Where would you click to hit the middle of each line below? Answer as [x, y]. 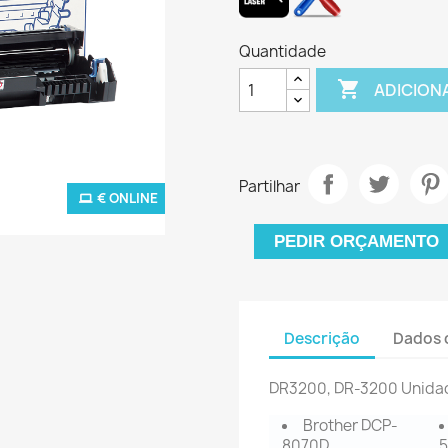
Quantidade [282, 51]
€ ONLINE [127, 198]
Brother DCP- [350, 425]
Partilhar [269, 186]
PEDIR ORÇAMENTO [356, 241]
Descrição [322, 338]
